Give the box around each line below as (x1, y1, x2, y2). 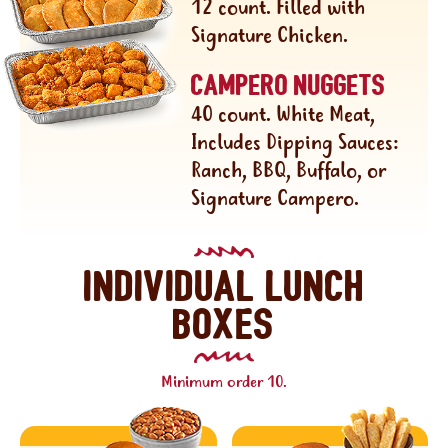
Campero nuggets (191, 73, 385, 100)
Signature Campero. (191, 185, 359, 216)
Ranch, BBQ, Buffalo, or (191, 157, 386, 188)
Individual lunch (84, 267, 364, 308)
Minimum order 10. (161, 370, 287, 395)
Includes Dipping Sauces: (191, 129, 399, 160)
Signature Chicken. (191, 22, 348, 53)
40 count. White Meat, (191, 101, 375, 132)
